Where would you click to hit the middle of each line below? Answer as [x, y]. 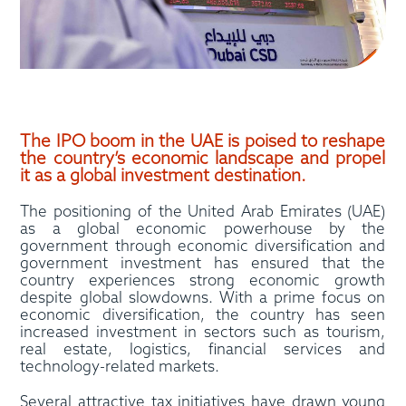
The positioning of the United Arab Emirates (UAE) [203, 212]
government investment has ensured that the [203, 264]
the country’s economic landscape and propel [203, 159]
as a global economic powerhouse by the [203, 229]
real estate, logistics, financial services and [203, 350]
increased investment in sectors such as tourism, [203, 333]
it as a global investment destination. [164, 176]
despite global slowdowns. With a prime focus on [203, 298]
